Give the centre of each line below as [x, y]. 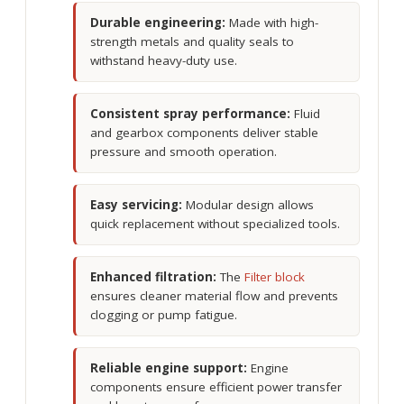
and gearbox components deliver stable [204, 133]
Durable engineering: [158, 23]
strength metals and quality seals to [192, 42]
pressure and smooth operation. [184, 152]
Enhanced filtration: [153, 277]
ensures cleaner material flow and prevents [214, 296]
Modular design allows [248, 205]
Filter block [273, 277]
